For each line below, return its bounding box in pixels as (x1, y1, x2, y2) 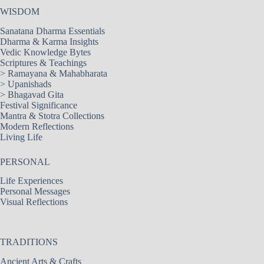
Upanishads (8, 78, 51, 89)
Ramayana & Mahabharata (8, 68, 107, 78)
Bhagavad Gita (8, 89, 64, 100)
